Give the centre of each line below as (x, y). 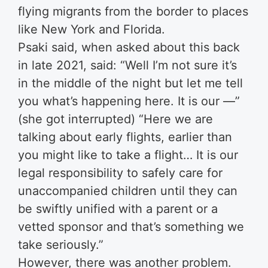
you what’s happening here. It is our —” (129, 101)
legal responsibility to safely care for (120, 173)
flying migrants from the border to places (133, 11)
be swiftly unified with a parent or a (118, 209)
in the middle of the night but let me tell (130, 83)
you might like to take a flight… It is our (128, 155)
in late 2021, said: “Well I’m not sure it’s (127, 65)
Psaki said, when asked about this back (129, 47)
